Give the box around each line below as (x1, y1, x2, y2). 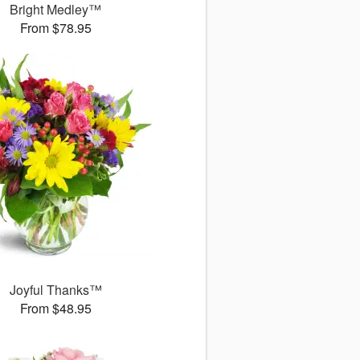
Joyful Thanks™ (9, 280, 102, 299)
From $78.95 (19, 18, 92, 37)
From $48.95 (19, 299, 92, 317)
